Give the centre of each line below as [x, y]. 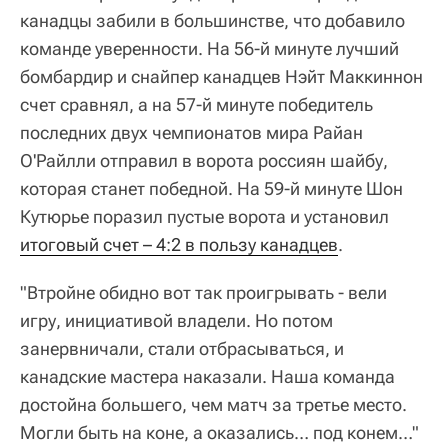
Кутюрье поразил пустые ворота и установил [204, 216]
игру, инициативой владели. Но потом [176, 320]
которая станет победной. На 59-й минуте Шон [211, 188]
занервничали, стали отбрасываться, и [182, 348]
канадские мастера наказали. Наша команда [207, 376]
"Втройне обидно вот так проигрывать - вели [203, 292]
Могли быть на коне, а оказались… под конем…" [219, 432]
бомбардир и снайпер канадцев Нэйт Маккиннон [221, 76]
